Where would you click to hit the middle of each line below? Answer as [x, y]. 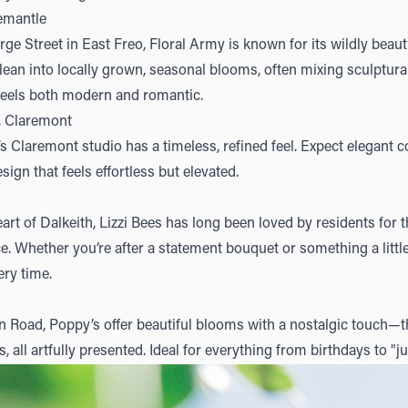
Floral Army [187, 46]
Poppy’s [75, 326]
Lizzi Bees [131, 224]
